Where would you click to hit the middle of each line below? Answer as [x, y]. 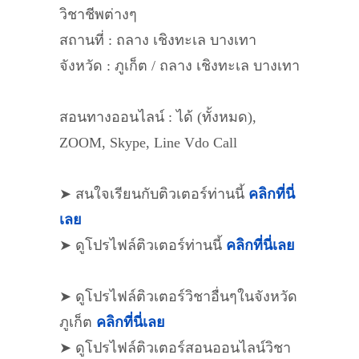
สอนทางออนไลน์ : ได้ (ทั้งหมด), [158, 117]
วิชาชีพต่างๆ [98, 14]
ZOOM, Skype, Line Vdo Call [148, 143]
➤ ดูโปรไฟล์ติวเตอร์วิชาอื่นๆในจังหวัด [178, 296]
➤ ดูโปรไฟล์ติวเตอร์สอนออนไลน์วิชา [175, 348]
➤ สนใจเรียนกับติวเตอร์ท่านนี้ [154, 194]
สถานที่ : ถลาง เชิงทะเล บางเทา [158, 40]
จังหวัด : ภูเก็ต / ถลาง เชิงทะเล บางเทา [179, 66]
